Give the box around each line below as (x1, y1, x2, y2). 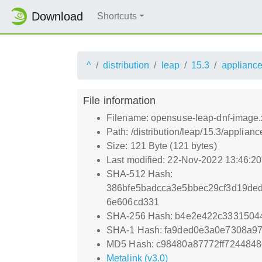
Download (32, 10, 83, 23)
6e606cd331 (106, 196, 159, 207)
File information (83, 94, 156, 106)
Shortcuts (96, 11, 137, 22)
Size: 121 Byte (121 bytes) (106, 140, 217, 151)
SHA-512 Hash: (106, 168, 173, 179)
